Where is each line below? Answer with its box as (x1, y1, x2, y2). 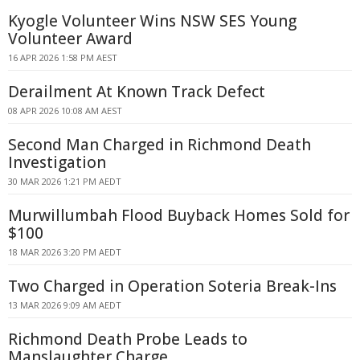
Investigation (8, 152, 106, 173)
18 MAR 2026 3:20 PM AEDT (8, 246, 121, 258)
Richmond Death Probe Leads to (8, 329, 247, 350)
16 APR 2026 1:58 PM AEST (8, 51, 117, 63)
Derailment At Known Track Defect (8, 81, 265, 102)
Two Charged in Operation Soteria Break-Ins (8, 276, 337, 297)
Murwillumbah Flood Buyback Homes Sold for (8, 205, 350, 226)
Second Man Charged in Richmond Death (8, 134, 311, 155)
